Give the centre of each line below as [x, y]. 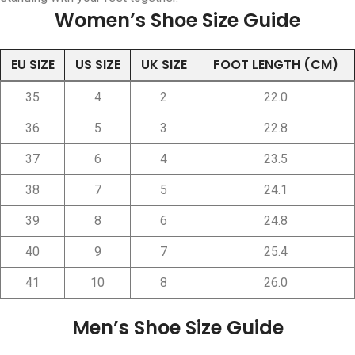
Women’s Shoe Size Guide [177, 20]
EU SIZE [32, 65]
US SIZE [97, 65]
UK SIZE [164, 65]
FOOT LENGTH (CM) [276, 65]
